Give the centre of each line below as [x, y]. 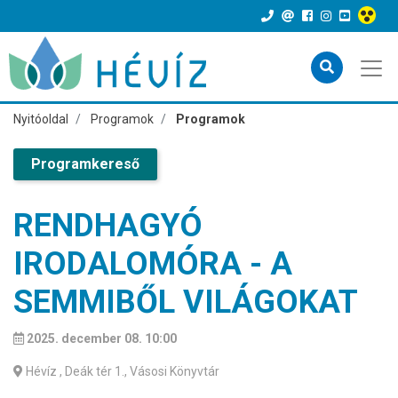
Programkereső [85, 164]
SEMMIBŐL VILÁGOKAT [186, 302]
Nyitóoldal [41, 119]
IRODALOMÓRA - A [153, 264]
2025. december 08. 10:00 [102, 338]
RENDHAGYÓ [108, 226]
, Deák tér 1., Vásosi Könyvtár [139, 371]
